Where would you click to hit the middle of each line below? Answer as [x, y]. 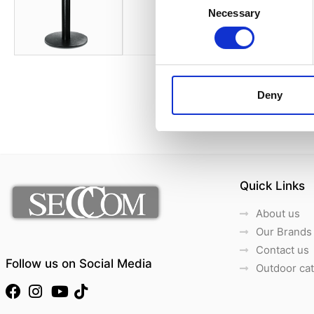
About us [278, 213]
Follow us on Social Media [79, 263]
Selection [176, 16]
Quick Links [272, 185]
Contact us [282, 250]
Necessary [234, 13]
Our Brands [284, 231]
